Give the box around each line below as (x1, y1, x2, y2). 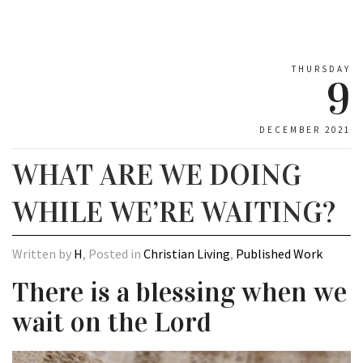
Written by (12, 246, 74, 263)
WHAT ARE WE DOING (12, 157, 301, 194)
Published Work (236, 246, 322, 263)
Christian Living (143, 246, 230, 263)
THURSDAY (292, 63, 351, 75)
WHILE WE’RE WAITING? (12, 194, 335, 231)
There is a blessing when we (12, 275, 347, 310)
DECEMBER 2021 (259, 124, 351, 136)
